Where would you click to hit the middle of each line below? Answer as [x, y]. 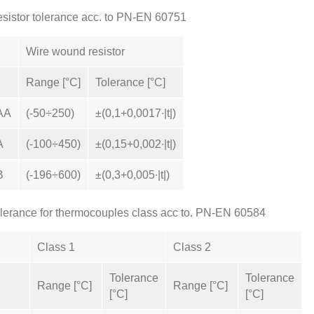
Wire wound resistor [75, 52]
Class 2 [192, 247]
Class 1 [56, 247]
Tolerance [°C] [130, 82]
